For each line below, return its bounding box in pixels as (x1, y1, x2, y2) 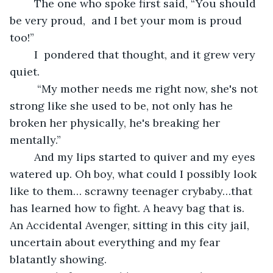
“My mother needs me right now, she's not (22, 81, 34, 96)
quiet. (10, 64, 40, 79)
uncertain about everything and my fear (10, 235, 223, 249)
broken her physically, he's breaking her (10, 115, 223, 130)
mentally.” (10, 132, 61, 147)
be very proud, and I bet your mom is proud (10, 13, 245, 27)
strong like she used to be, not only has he (10, 98, 236, 113)
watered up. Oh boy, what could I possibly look (10, 166, 260, 181)
